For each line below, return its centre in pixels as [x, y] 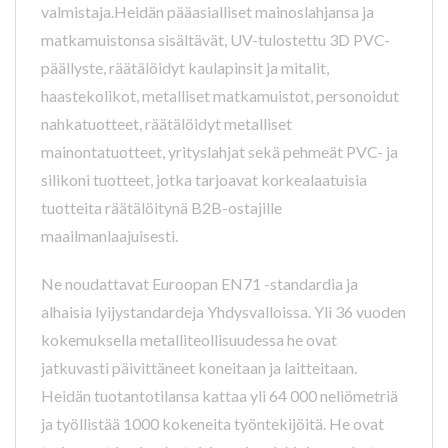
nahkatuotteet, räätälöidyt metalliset [166, 124]
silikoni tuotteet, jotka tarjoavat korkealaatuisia [204, 180]
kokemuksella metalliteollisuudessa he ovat [189, 340]
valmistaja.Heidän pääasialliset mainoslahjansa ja [207, 12]
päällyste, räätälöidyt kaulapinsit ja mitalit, [185, 68]
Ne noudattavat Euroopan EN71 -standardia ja [199, 284]
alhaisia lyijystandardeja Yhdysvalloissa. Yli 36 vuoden [223, 312]
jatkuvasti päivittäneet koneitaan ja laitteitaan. [199, 368]
